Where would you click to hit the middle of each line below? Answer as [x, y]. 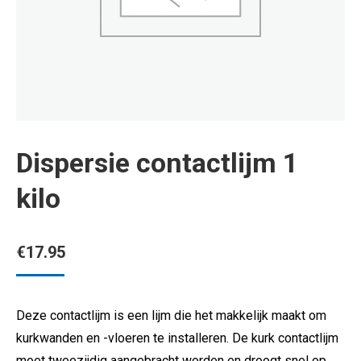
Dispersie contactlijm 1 [158, 163]
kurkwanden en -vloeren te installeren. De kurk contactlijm [177, 338]
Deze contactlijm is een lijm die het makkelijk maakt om [171, 315]
